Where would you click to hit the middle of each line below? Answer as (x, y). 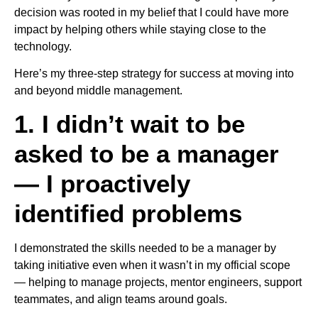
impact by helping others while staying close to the (140, 29)
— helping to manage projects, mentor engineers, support (158, 283)
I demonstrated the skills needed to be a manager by (145, 248)
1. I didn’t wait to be (130, 124)
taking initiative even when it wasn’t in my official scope (152, 265)
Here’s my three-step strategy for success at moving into (154, 73)
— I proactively (102, 184)
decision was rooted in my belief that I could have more (152, 12)
